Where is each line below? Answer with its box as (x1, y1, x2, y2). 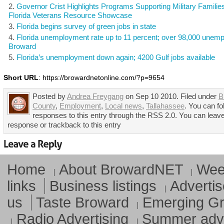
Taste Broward (36, 194, 129, 210)
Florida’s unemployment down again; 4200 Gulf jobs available (16, 53, 215, 61)
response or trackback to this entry (7, 121, 121, 129)
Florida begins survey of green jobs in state (16, 22, 156, 30)
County (32, 102, 55, 110)
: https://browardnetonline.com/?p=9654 (38, 74, 164, 81)
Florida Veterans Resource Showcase (8, 11, 132, 19)
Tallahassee (146, 102, 184, 110)
